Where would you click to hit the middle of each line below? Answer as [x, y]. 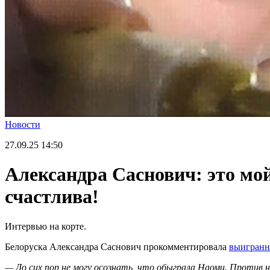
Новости [23, 124]
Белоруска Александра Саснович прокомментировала [117, 246]
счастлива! [52, 197]
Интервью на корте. [46, 226]
